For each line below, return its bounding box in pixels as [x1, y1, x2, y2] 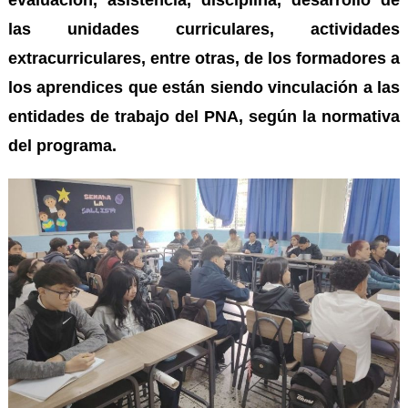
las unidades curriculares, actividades [7, 20, 401, 39]
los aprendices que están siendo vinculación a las [7, 78, 401, 97]
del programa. [7, 137, 117, 156]
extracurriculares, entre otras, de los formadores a [7, 49, 401, 68]
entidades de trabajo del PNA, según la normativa [7, 107, 401, 127]
